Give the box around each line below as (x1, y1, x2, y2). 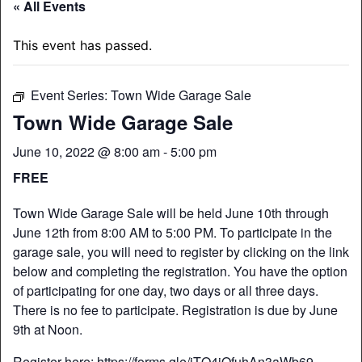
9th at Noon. (13, 320, 82, 339)
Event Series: (31, 86, 111, 105)
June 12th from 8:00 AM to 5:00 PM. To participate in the (13, 223, 332, 242)
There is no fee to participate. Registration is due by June (13, 301, 338, 320)
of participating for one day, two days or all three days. (13, 281, 318, 301)
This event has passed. (13, 37, 152, 54)
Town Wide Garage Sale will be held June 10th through (13, 204, 329, 223)
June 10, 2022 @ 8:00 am (13, 142, 160, 162)
